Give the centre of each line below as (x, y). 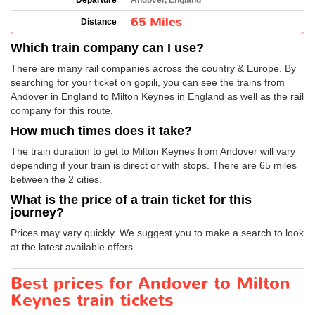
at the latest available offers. (73, 247)
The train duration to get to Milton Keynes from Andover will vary (153, 151)
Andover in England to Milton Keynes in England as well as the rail (157, 96)
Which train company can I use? (107, 48)
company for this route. (62, 110)
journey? (37, 212)
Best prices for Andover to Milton (150, 284)
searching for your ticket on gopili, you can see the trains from (148, 82)
